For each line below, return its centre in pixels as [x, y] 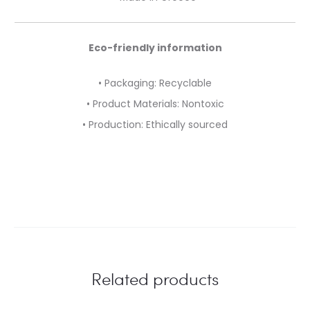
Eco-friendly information [155, 48]
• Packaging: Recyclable [155, 83]
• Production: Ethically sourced [155, 125]
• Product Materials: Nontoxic [155, 104]
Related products [155, 279]
